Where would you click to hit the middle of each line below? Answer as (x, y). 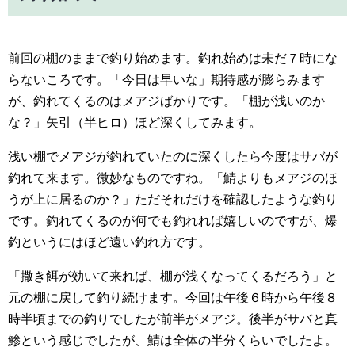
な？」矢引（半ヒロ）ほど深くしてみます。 (135, 122)
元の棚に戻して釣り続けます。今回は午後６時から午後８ (173, 297)
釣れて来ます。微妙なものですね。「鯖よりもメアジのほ (173, 177)
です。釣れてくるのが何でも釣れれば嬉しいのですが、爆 (173, 220)
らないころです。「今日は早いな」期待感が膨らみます (166, 79)
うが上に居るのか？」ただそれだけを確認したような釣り (173, 199)
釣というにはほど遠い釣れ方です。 (109, 242)
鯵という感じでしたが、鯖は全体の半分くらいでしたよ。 (173, 340)
